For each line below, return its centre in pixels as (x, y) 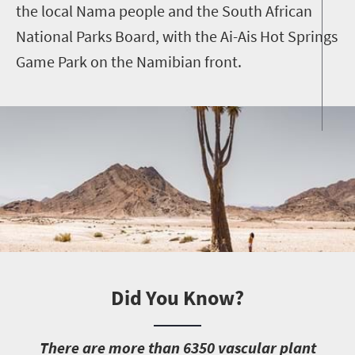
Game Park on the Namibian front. (129, 61)
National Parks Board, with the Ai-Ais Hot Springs (177, 36)
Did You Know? (177, 297)
